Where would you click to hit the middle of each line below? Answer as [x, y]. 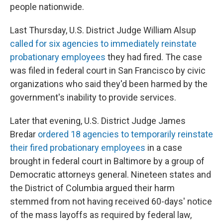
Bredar [24, 134]
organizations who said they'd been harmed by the [109, 84]
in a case [164, 148]
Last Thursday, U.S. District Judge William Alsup [103, 30]
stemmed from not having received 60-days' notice [111, 201]
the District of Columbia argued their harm [92, 188]
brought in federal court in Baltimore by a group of [107, 161]
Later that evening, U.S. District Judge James [98, 121]
